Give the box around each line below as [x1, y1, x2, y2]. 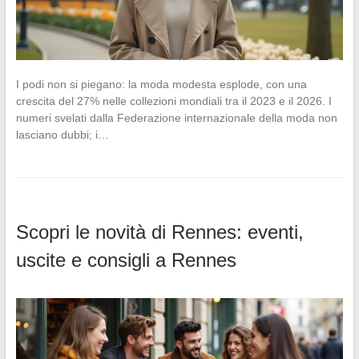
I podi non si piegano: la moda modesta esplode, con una [15, 78, 307, 91]
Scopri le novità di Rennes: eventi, [15, 221, 304, 244]
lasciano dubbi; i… [15, 128, 109, 142]
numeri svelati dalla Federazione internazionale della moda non [15, 111, 337, 125]
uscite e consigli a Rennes [15, 249, 236, 272]
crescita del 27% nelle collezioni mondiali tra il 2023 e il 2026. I [15, 95, 332, 108]
